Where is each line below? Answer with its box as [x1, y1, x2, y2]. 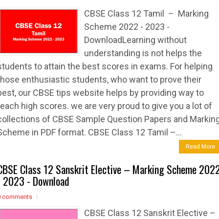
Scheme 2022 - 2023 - [84, 22, 170, 32]
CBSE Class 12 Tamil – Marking [84, 8, 209, 19]
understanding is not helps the [84, 48, 202, 58]
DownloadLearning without [84, 35, 187, 45]
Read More [186, 143, 215, 150]
